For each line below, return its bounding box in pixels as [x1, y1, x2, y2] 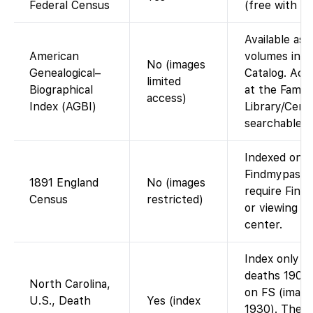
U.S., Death [29, 293, 91, 307]
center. [245, 217, 282, 231]
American [29, 49, 79, 63]
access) [147, 91, 187, 105]
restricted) [147, 192, 203, 206]
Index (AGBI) [29, 99, 96, 113]
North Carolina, [29, 277, 110, 291]
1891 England [29, 175, 99, 189]
